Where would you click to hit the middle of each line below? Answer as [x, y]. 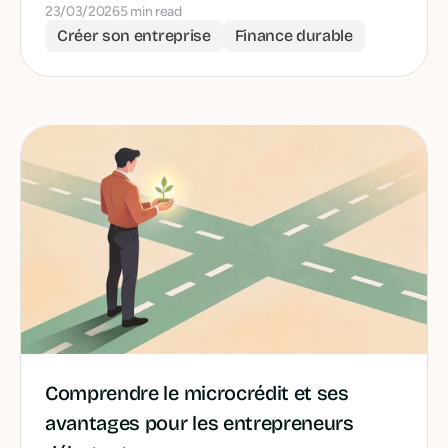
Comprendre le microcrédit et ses [197, 393]
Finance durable [293, 36]
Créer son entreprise [134, 36]
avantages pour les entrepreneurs [199, 423]
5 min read [150, 12]
